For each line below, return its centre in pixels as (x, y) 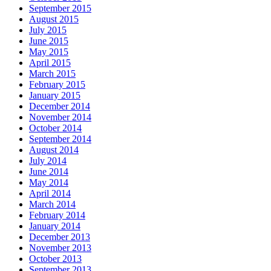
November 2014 (60, 117)
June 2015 (49, 41)
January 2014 (55, 226)
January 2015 (55, 95)
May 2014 (49, 182)
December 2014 (60, 106)
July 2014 (48, 160)
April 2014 (50, 193)
